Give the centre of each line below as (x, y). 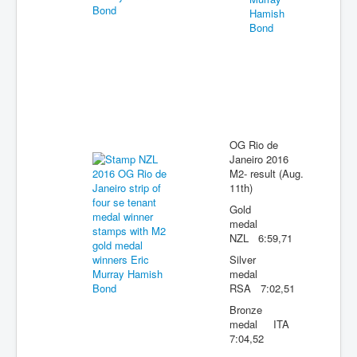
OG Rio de (254, 145)
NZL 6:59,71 (261, 238)
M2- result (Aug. (267, 173)
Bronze (246, 310)
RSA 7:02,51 (262, 288)
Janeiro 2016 (259, 159)
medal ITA (264, 324)
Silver (243, 259)
